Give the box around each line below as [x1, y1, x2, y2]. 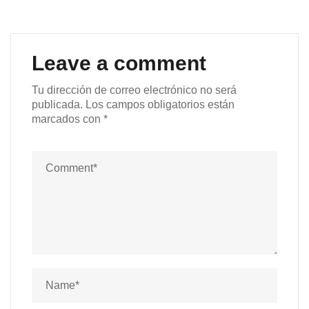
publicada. [32, 98, 83, 110]
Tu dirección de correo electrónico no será [32, 83, 237, 96]
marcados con [32, 112, 103, 125]
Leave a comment [32, 51, 206, 74]
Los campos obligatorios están [86, 98, 235, 110]
